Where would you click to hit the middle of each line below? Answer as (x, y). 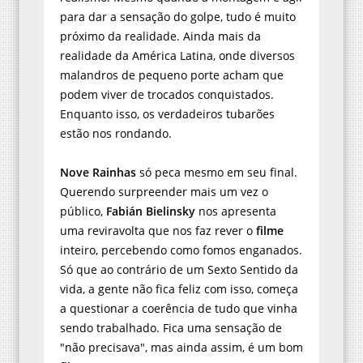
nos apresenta (236, 211)
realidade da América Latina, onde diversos (177, 55)
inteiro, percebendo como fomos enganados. (181, 250)
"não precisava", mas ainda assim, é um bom (181, 347)
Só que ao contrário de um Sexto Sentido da (179, 269)
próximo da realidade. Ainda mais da (160, 36)
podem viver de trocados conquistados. (167, 94)
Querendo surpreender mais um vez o (164, 191)
